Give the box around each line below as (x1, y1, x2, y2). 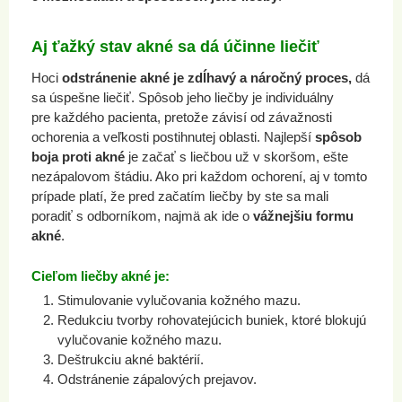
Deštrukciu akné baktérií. (57, 352, 204, 367)
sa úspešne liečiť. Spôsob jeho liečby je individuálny (31, 90, 334, 105)
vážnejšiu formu (253, 208, 354, 223)
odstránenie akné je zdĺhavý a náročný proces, (62, 70, 352, 85)
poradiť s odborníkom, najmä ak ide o (31, 208, 253, 223)
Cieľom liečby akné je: (31, 268, 170, 284)
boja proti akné (31, 149, 125, 164)
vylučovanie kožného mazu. (57, 332, 222, 347)
